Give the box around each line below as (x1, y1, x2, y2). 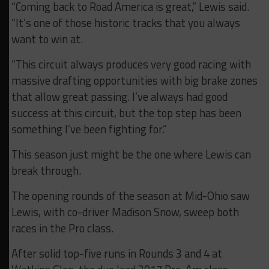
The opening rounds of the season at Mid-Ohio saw (11, 187, 250, 205)
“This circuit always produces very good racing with (11, 56, 251, 73)
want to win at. (11, 31, 83, 48)
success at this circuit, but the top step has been (11, 104, 241, 122)
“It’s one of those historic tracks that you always (11, 14, 240, 32)
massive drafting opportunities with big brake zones (11, 72, 258, 89)
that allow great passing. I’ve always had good (11, 88, 228, 106)
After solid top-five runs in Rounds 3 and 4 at (11, 245, 222, 262)
